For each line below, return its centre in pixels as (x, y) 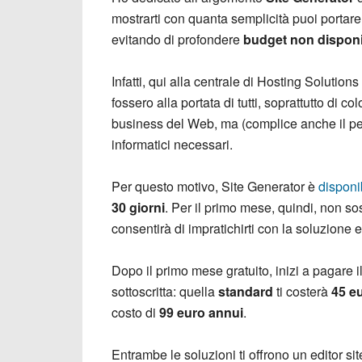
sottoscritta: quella (165, 291)
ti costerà (302, 291)
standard (247, 291)
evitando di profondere (177, 39)
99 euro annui (200, 312)
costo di (134, 312)
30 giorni (138, 207)
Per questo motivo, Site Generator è (215, 186)
